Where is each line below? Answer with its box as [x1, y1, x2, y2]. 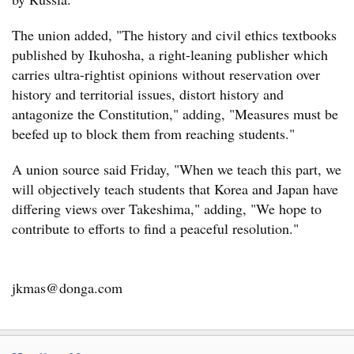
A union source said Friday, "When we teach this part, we [12, 160, 341, 179]
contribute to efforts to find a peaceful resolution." [12, 219, 299, 238]
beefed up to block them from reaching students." [12, 124, 295, 143]
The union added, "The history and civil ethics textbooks [12, 25, 337, 44]
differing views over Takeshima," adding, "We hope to [12, 199, 322, 218]
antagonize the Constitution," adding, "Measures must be [12, 104, 338, 123]
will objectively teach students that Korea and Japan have [12, 179, 338, 198]
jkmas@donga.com [12, 278, 122, 297]
